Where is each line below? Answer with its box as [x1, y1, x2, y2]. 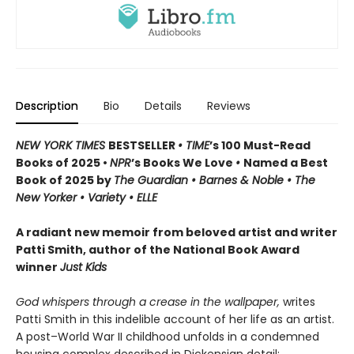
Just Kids [60, 259, 107, 276]
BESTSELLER [108, 137, 178, 154]
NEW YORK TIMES [16, 137, 108, 154]
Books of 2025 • [16, 155, 110, 171]
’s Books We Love [131, 155, 235, 171]
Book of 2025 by [16, 172, 114, 189]
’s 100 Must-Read [209, 137, 311, 154]
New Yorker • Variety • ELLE [16, 190, 157, 206]
